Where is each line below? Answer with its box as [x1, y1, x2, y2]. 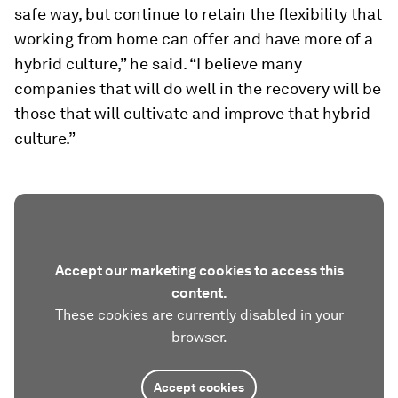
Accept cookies [154, 380, 244, 394]
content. [171, 284, 227, 301]
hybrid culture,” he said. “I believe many [14, 54, 302, 73]
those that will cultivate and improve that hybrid [14, 104, 370, 123]
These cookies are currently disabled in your [54, 306, 344, 323]
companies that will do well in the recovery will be [14, 79, 381, 98]
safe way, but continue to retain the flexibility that [14, 4, 382, 23]
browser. [171, 329, 227, 346]
